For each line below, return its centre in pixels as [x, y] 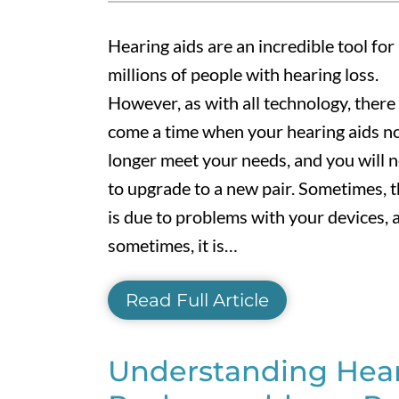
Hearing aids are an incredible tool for [251, 45]
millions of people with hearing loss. [243, 73]
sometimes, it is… [172, 244]
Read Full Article [197, 300]
